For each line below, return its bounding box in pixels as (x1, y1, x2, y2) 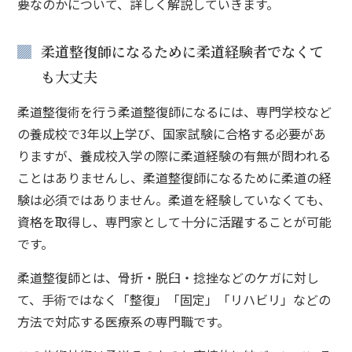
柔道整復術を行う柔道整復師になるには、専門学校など (17, 101, 332, 121)
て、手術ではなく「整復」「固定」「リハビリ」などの (17, 289, 332, 309)
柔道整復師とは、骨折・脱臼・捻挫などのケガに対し (17, 267, 320, 287)
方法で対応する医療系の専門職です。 (17, 311, 230, 331)
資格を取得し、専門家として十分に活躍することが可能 (17, 211, 332, 231)
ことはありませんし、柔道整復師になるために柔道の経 (17, 167, 332, 187)
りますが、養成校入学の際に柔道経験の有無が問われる (17, 145, 332, 165)
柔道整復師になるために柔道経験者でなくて (41, 40, 324, 61)
